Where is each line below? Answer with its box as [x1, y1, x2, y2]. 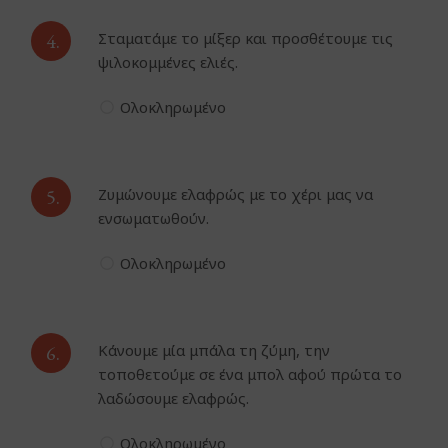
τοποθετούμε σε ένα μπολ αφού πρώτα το [98, 364, 403, 385]
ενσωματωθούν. [98, 208, 210, 229]
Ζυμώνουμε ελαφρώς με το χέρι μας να [98, 184, 374, 205]
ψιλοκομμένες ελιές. [98, 52, 239, 73]
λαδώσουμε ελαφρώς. [98, 388, 250, 409]
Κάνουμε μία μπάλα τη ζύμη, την [98, 340, 331, 361]
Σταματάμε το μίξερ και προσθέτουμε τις [98, 28, 394, 49]
